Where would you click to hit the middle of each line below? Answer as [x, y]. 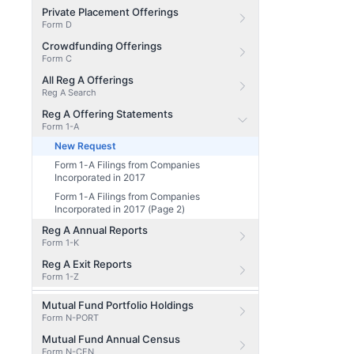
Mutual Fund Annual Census [111, 339]
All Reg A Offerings [88, 80]
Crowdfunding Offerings [102, 46]
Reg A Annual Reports [95, 230]
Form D [57, 24]
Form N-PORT [70, 318]
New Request [85, 146]
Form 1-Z [60, 277]
